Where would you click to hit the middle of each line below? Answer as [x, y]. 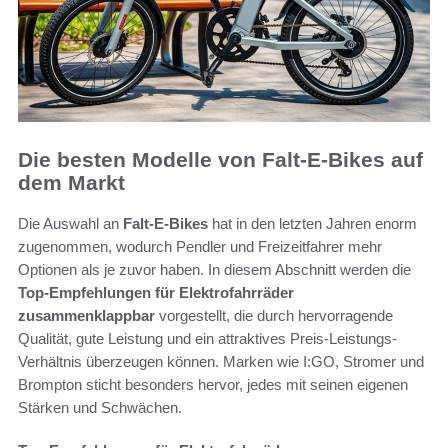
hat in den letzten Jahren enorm [312, 223]
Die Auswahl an [70, 223]
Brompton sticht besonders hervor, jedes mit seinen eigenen [213, 384]
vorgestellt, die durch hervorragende [274, 315]
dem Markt [71, 183]
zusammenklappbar [86, 315]
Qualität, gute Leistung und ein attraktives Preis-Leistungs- [207, 338]
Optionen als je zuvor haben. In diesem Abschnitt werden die [214, 269]
